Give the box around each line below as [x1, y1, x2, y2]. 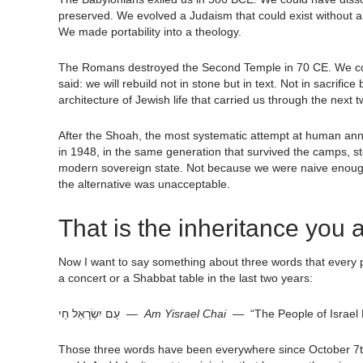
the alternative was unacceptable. [58, 177, 230, 191]
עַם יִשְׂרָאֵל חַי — [120, 307, 144, 321]
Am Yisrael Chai [144, 307, 226, 321]
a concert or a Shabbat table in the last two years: [58, 271, 313, 285]
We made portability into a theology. [58, 25, 241, 39]
